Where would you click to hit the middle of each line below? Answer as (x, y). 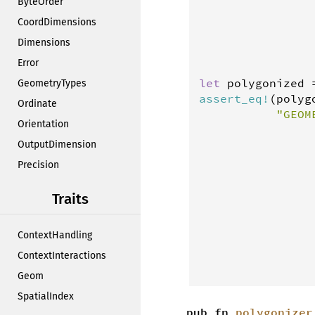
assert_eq (231, 98)
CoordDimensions (57, 22)
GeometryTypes (52, 83)
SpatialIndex (46, 296)
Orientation (43, 124)
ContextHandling (55, 235)
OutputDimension (57, 144)
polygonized (266, 83)
